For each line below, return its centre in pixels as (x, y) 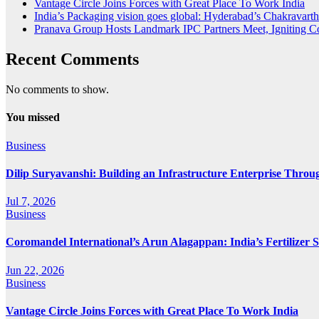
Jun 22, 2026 (35, 270)
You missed (33, 117)
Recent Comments (72, 59)
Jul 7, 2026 (31, 202)
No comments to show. (57, 90)
